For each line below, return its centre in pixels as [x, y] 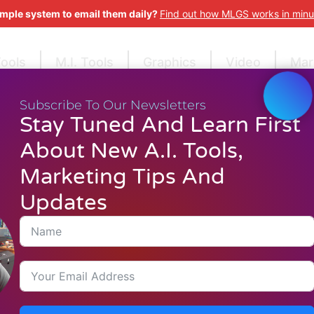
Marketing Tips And [122, 177]
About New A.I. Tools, [131, 151]
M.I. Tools [84, 62]
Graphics [169, 62]
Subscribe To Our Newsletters [112, 105]
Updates [63, 203]
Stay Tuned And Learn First [160, 125]
